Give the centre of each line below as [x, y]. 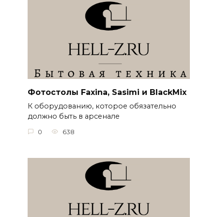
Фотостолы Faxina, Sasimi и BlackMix [107, 93]
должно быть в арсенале [73, 116]
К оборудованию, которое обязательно [102, 106]
